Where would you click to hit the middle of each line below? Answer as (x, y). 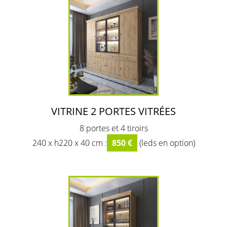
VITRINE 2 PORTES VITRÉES (113, 111)
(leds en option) (166, 143)
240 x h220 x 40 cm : (69, 143)
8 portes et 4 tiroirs (113, 128)
